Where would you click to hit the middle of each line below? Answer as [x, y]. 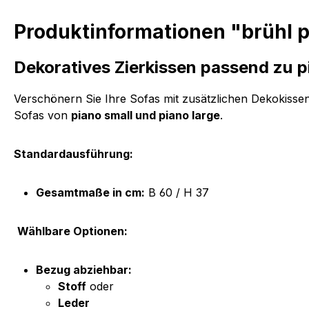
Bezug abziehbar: [84, 269]
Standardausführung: [73, 153]
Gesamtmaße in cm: [90, 192]
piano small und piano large [146, 115]
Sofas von [42, 115]
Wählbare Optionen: [72, 231]
